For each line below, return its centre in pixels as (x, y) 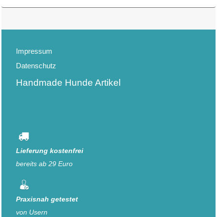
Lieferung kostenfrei (50, 151)
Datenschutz (36, 66)
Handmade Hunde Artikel (68, 83)
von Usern (32, 212)
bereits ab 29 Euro (44, 164)
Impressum (34, 51)
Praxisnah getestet (47, 199)
